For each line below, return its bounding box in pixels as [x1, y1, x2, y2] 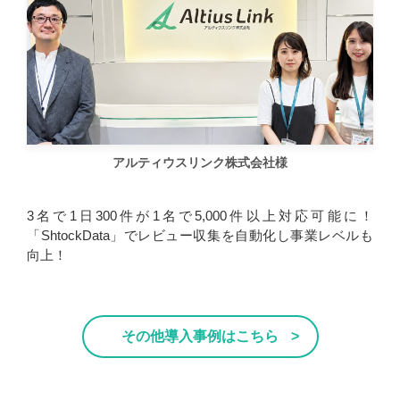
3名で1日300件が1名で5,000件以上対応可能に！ [27, 207, 373, 223]
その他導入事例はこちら [121, 328, 279, 344]
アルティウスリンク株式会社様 [112, 154, 287, 170]
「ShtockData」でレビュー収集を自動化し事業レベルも [27, 227, 373, 243]
